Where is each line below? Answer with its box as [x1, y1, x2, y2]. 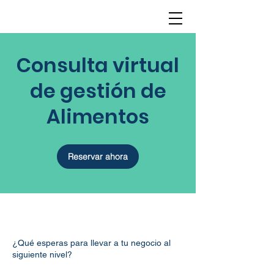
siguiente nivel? [12, 250, 72, 259]
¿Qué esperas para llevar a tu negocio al [12, 238, 171, 248]
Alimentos [46, 103, 149, 130]
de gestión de [29, 77, 166, 105]
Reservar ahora [68, 151, 128, 162]
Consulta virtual [17, 51, 179, 79]
